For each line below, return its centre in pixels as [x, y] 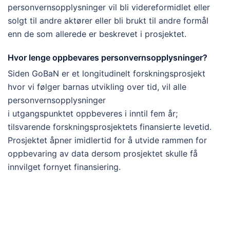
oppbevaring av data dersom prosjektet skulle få [103, 154]
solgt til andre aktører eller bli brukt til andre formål [108, 21]
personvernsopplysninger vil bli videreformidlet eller [109, 7]
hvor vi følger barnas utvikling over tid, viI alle [97, 87]
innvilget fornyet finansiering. [64, 167]
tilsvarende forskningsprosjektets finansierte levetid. [110, 127]
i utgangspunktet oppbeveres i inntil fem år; [93, 114]
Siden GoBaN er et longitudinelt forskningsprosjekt [107, 74]
